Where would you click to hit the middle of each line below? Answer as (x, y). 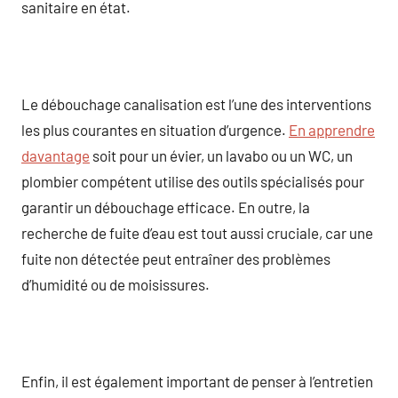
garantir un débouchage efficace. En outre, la (166, 207)
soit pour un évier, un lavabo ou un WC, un (221, 155)
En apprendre (332, 129)
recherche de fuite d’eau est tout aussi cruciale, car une (197, 232)
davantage (56, 155)
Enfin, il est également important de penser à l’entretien (197, 381)
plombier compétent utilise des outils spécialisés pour (193, 181)
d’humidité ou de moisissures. (115, 284)
